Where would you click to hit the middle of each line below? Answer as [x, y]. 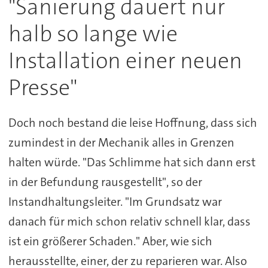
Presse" [42, 88]
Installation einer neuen [125, 61]
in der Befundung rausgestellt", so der [105, 182]
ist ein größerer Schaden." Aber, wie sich [110, 241]
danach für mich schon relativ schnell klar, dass [129, 222]
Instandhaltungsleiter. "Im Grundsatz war [115, 202]
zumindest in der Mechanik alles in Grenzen [121, 143]
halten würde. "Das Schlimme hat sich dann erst [132, 162]
